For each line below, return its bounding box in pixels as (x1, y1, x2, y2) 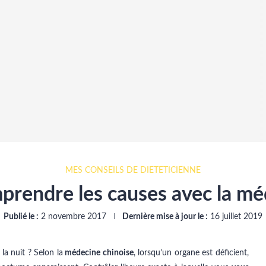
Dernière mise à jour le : (122, 213, 208, 221)
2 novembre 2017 (41, 213, 106, 221)
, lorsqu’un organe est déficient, (134, 249, 249, 257)
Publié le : (4, 213, 39, 221)
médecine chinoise (63, 249, 134, 257)
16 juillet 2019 (210, 213, 262, 221)
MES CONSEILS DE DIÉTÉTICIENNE (65, 166, 201, 175)
